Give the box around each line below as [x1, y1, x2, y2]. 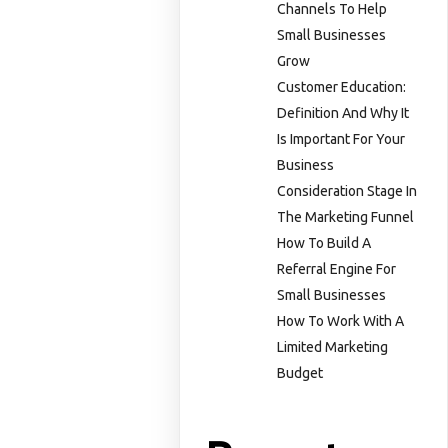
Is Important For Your [277, 130, 406, 147]
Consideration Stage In [277, 182, 418, 199]
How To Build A [277, 234, 372, 251]
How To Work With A [277, 312, 405, 329]
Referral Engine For [277, 260, 397, 277]
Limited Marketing [277, 338, 389, 355]
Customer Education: [277, 78, 407, 95]
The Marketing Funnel [277, 208, 415, 225]
